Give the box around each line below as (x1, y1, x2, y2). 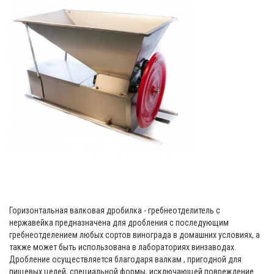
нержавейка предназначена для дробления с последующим (9, 218, 229, 228)
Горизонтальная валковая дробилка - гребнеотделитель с (9, 206, 220, 216)
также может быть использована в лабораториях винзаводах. (9, 242, 236, 253)
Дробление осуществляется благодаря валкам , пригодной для (9, 254, 242, 265)
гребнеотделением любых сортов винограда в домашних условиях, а (9, 230, 260, 240)
